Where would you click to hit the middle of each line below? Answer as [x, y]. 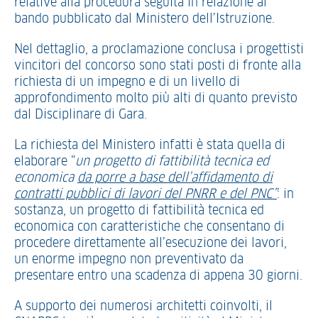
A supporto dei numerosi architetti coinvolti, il [143, 307]
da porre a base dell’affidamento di [175, 178]
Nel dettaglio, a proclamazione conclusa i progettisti [159, 50]
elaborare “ [45, 162]
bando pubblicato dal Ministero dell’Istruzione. [144, 19]
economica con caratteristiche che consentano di [149, 227]
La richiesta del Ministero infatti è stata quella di [150, 146]
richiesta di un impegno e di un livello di [127, 82]
